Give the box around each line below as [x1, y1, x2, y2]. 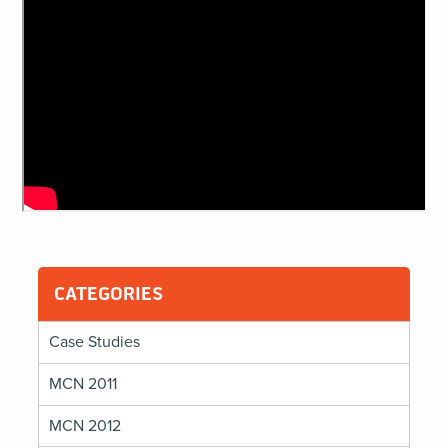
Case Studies [49, 332, 141, 353]
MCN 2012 [49, 415, 122, 436]
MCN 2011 [49, 374, 118, 395]
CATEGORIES [53, 282, 163, 306]
